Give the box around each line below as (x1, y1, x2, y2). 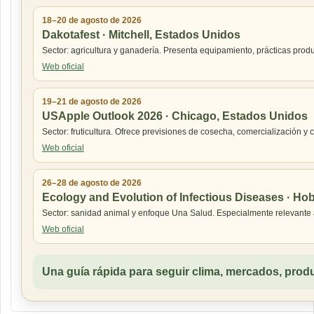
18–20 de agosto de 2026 (42, 15, 142, 25)
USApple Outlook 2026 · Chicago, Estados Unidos (42, 109, 308, 122)
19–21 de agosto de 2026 (42, 96, 142, 107)
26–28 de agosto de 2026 (42, 177, 142, 188)
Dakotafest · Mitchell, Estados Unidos (42, 28, 240, 41)
